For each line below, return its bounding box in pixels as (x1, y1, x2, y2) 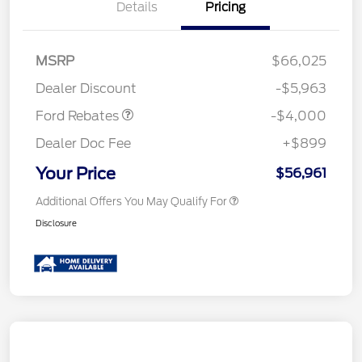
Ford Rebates (36, 107, 122, 124)
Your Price (36, 163, 116, 183)
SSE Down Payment (43, 50, 138, 63)
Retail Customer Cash (43, 31, 149, 44)
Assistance (43, 65, 96, 78)
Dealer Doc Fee (36, 135, 131, 151)
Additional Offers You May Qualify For (36, 195, 227, 208)
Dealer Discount (36, 80, 137, 96)
